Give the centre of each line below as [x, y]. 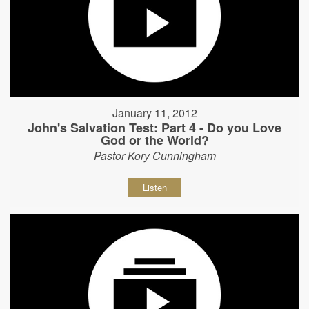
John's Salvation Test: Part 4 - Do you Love [154, 127]
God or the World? [154, 140]
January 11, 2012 [154, 112]
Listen [154, 187]
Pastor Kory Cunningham [154, 155]
